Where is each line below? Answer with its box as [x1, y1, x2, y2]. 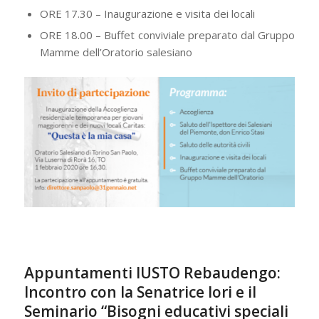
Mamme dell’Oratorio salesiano [39, 44, 192, 59]
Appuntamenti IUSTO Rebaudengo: [23, 263, 281, 283]
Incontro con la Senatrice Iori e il [23, 282, 256, 303]
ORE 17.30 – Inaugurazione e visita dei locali [39, 6, 255, 21]
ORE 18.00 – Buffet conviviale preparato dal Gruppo [39, 27, 296, 42]
